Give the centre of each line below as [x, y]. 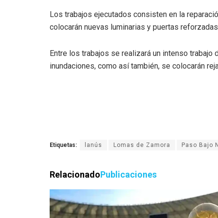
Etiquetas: [63, 145]
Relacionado [75, 174]
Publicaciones [128, 174]
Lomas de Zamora [142, 145]
